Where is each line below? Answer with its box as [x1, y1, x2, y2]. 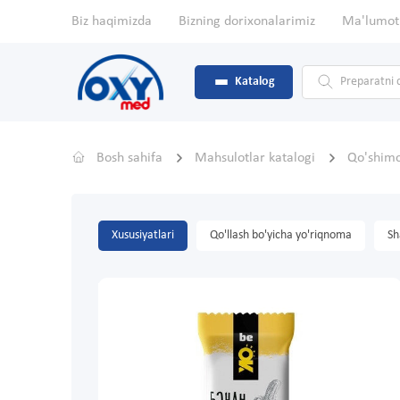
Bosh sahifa [96, 151, 162, 166]
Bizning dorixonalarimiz [179, 14, 315, 29]
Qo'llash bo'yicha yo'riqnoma [210, 229, 352, 243]
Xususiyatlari [112, 229, 174, 243]
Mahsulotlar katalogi [195, 151, 319, 166]
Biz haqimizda [71, 14, 152, 29]
